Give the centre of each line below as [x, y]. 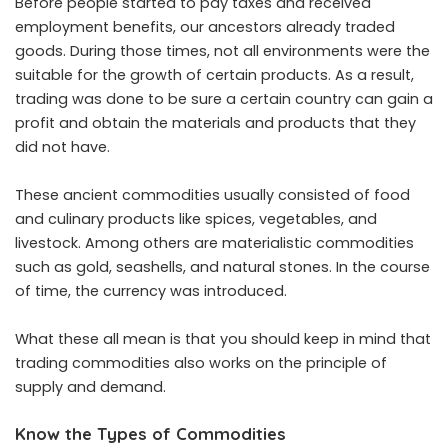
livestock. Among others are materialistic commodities [214, 243]
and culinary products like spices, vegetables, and [196, 219]
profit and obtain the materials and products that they [215, 123]
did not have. [62, 147]
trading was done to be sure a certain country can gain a [224, 99]
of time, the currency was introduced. [151, 291]
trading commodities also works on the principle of [201, 363]
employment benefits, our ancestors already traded [205, 27]
